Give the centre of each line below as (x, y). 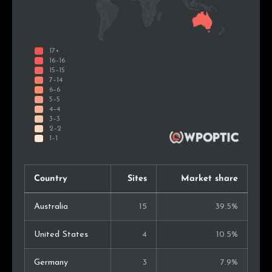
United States (61, 235)
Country (51, 179)
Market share (209, 179)
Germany (51, 263)
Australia (51, 207)
